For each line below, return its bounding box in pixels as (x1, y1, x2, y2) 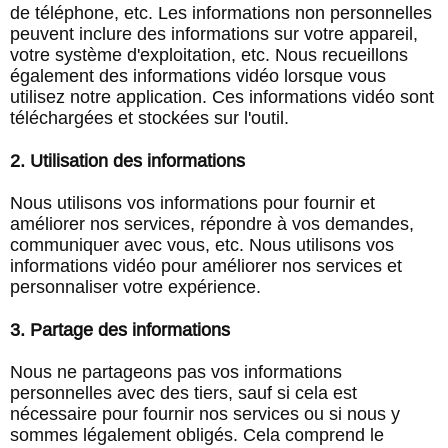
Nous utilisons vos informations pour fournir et (10, 193, 375, 213)
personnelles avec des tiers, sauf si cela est (10, 383, 357, 403)
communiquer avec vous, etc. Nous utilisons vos (10, 235, 394, 255)
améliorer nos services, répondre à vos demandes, (10, 214, 414, 234)
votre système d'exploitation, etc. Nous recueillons (10, 45, 408, 65)
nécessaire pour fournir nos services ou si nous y (10, 404, 400, 424)
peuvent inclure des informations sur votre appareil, (10, 24, 418, 44)
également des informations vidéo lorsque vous (10, 66, 386, 86)
